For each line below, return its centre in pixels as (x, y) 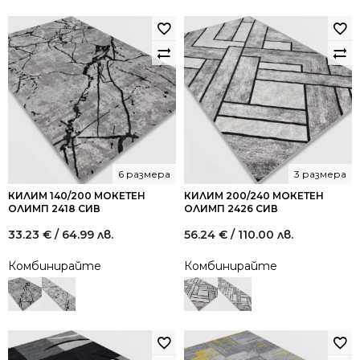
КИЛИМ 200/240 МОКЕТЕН (254, 196)
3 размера (320, 174)
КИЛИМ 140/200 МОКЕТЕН (77, 196)
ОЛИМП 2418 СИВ (54, 209)
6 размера (144, 174)
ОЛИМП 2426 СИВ (231, 209)
